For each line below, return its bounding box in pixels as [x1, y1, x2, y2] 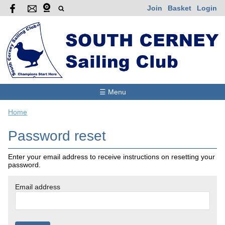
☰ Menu [99, 87, 126, 96]
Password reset [8, 128, 106, 144]
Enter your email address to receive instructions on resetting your [8, 152, 215, 161]
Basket [168, 4, 191, 12]
